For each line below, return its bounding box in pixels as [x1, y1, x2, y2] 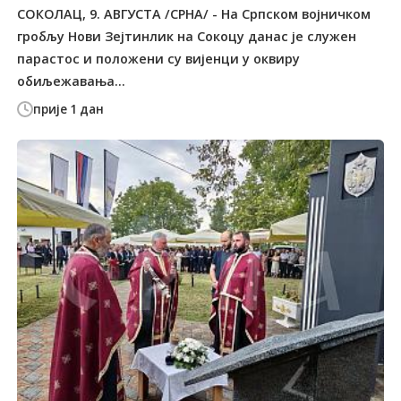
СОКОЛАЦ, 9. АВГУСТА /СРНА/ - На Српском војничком [17, 4, 371, 22]
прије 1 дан [33, 101, 105, 118]
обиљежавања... [17, 72, 126, 90]
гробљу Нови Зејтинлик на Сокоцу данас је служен [17, 27, 357, 45]
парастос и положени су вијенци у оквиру [17, 49, 301, 67]
